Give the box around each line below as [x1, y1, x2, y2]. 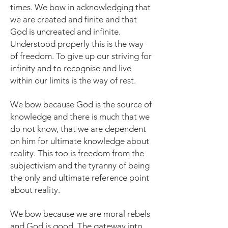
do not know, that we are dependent [10, 124, 146, 134]
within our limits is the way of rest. [10, 75, 138, 85]
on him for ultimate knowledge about [10, 136, 149, 146]
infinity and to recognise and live [10, 63, 131, 73]
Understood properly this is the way [10, 39, 144, 49]
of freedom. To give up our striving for [10, 51, 152, 61]
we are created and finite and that [10, 14, 137, 24]
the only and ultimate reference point [10, 173, 149, 183]
